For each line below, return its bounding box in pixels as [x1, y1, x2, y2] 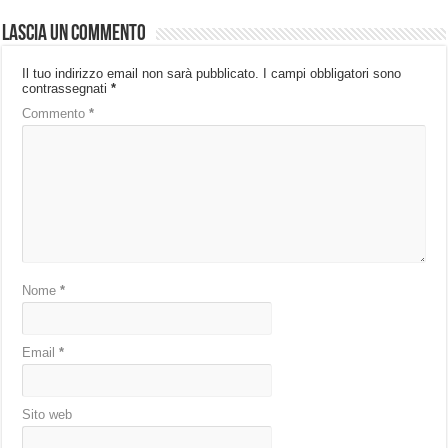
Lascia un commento [2, 23, 147, 47]
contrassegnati [22, 81, 112, 97]
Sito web [22, 407, 73, 423]
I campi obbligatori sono [263, 66, 402, 82]
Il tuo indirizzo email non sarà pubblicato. [22, 66, 260, 82]
